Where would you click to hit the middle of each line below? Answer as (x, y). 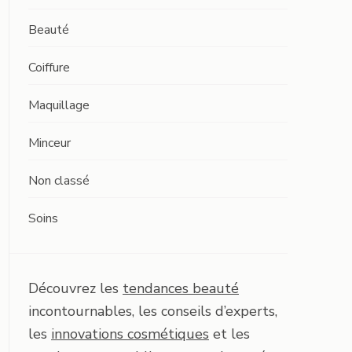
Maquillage (59, 105)
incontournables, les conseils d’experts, (153, 311)
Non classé (59, 181)
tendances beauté (181, 288)
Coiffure (49, 68)
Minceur (49, 143)
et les (229, 334)
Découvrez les (75, 288)
